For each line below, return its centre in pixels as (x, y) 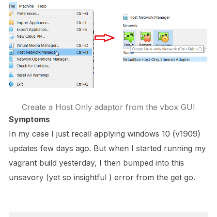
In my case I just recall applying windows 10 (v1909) (104, 133)
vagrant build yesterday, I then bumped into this (96, 163)
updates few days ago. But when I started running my (107, 148)
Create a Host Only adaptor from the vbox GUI (108, 107)
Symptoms (29, 119)
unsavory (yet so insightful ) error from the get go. (102, 177)
